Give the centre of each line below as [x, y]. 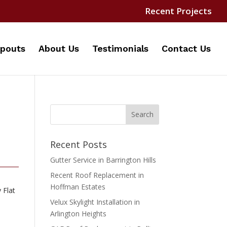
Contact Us [186, 48]
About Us [59, 48]
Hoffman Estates [78, 186]
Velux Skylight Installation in [95, 202]
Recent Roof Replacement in [97, 175]
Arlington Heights [78, 213]
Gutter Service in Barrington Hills [103, 160]
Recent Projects [178, 11]
